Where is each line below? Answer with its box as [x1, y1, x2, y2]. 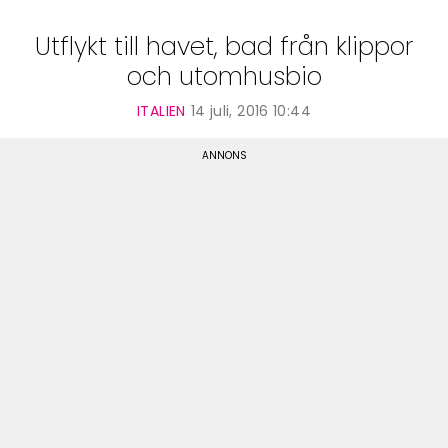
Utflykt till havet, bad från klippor [34, 29, 414, 65]
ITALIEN [137, 101, 186, 122]
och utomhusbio [126, 59, 322, 95]
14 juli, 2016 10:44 [190, 101, 311, 122]
